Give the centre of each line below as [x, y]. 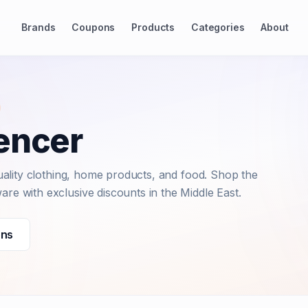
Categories [218, 27]
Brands [38, 27]
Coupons [93, 27]
